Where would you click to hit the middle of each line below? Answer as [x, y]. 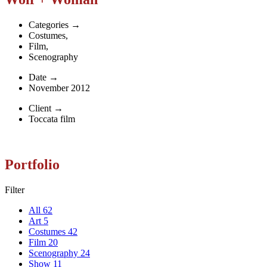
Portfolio [32, 165]
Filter [15, 190]
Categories [49, 25]
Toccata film [52, 119]
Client [40, 108]
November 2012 [59, 88]
